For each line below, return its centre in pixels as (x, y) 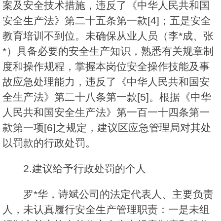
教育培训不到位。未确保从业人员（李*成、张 (108, 36)
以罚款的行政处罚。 (49, 143)
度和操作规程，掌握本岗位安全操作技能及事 (106, 67)
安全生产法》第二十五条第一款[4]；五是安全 (107, 21)
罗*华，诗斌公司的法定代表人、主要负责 (118, 194)
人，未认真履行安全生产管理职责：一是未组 (106, 210)
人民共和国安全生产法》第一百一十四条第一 (106, 112)
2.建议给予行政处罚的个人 (85, 169)
